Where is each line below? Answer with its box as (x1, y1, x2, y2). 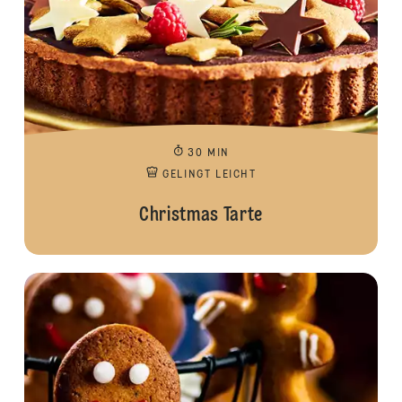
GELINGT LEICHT (162, 170, 257, 180)
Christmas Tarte (139, 205, 263, 225)
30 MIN (188, 148, 230, 159)
